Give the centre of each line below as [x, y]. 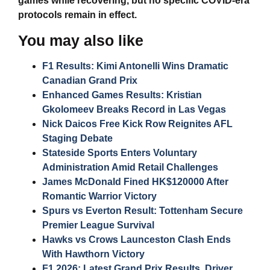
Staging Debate [77, 138]
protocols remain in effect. [77, 15]
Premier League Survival [98, 225]
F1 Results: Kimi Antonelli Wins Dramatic [135, 66]
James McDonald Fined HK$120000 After [135, 181]
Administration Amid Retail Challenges [130, 167]
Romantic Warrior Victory [99, 196]
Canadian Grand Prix [90, 80]
